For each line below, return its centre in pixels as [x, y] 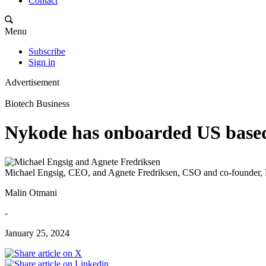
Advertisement [32, 82]
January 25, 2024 [37, 233]
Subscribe [47, 51]
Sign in [42, 62]
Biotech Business [37, 104]
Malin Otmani [31, 192]
